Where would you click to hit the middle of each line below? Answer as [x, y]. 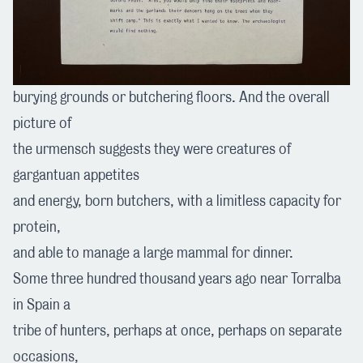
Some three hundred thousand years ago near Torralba [177, 279]
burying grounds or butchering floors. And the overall [171, 98]
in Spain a [42, 305]
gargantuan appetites [76, 175]
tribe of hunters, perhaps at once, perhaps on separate [177, 331]
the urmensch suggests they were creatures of [152, 149]
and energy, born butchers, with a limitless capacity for [177, 201]
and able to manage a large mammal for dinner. [153, 253]
